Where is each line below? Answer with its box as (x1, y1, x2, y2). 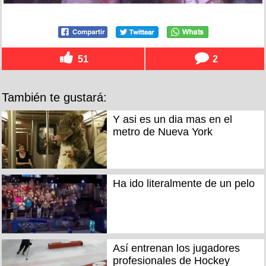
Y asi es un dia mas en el (112, 113, 232, 125)
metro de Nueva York (112, 125, 213, 138)
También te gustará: (2, 90, 107, 104)
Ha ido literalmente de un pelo (112, 178, 255, 190)
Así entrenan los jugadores (112, 242, 240, 254)
